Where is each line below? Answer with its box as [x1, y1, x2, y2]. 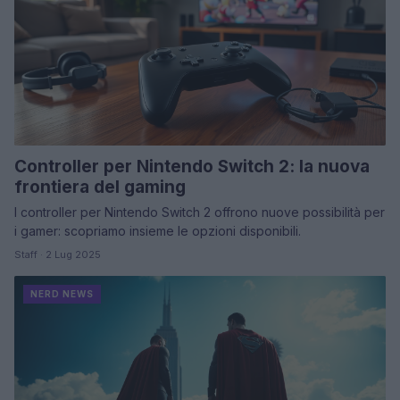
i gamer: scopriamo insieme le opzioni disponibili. [14, 223, 301, 239]
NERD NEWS [30, 288, 94, 300]
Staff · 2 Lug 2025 [14, 248, 101, 262]
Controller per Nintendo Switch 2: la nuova [14, 156, 370, 178]
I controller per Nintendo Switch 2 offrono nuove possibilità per [14, 204, 385, 221]
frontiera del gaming [14, 177, 186, 198]
